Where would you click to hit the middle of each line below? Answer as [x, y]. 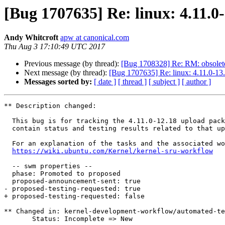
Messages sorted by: [58, 82]
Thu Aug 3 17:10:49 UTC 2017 [54, 47]
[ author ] [196, 82]
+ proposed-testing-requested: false [74, 196]
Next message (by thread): [67, 73]
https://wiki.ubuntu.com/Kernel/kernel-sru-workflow [113, 151]
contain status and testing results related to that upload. [8, 129]
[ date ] [105, 82]
